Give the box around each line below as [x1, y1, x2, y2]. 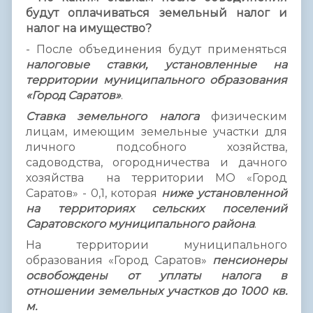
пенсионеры [212, 253, 287, 267]
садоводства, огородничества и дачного [26, 155, 287, 169]
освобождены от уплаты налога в [26, 268, 287, 282]
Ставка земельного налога [26, 109, 199, 123]
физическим [198, 109, 288, 123]
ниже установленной [161, 186, 288, 200]
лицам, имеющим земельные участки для [26, 124, 287, 138]
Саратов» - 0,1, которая [26, 186, 162, 200]
